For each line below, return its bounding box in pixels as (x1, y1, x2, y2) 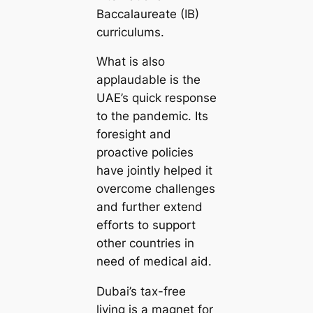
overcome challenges (96, 182, 215, 196)
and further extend (96, 200, 203, 214)
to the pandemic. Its (96, 109, 208, 124)
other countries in (96, 236, 194, 251)
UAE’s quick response (96, 91, 217, 105)
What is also (96, 54, 165, 69)
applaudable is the (96, 73, 201, 87)
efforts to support (96, 218, 196, 233)
